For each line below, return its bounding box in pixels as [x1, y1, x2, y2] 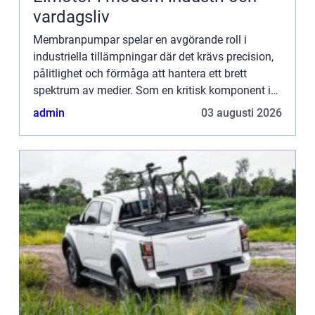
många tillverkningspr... [33, 101, 148, 114]
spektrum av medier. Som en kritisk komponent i [33, 84, 271, 97]
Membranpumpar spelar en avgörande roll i [33, 33, 247, 46]
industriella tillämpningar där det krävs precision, [33, 50, 274, 63]
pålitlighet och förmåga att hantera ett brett [33, 67, 247, 80]
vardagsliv [33, 7, 110, 27]
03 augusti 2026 [201, 106, 282, 120]
